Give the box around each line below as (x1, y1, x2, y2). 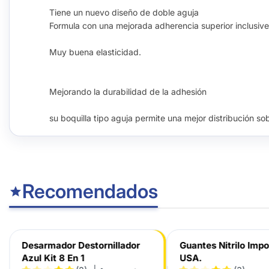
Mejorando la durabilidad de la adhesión (49, 86, 209, 97)
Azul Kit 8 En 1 (21, 252, 84, 264)
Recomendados (22, 180, 158, 203)
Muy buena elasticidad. (49, 47, 141, 57)
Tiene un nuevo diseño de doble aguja (49, 7, 199, 17)
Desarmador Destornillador (21, 240, 140, 251)
